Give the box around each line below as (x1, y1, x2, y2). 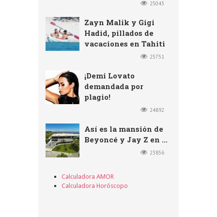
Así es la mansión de (84, 124, 163, 134)
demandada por (84, 81, 143, 91)
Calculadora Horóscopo (61, 182, 128, 189)
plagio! (84, 92, 110, 102)
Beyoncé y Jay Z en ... (84, 134, 168, 144)
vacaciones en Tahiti (84, 38, 165, 48)
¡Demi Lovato (84, 70, 135, 80)
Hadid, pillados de (84, 28, 154, 38)
